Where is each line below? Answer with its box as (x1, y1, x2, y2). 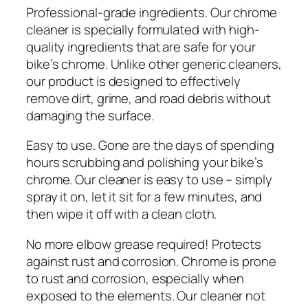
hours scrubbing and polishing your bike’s (26, 153, 263, 172)
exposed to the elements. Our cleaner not (26, 286, 265, 305)
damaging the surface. (26, 106, 154, 124)
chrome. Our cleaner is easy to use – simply (26, 170, 272, 189)
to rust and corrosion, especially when (26, 269, 245, 287)
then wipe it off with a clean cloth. (26, 205, 217, 223)
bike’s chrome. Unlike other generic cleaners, (26, 54, 282, 73)
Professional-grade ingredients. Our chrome (26, 3, 277, 21)
